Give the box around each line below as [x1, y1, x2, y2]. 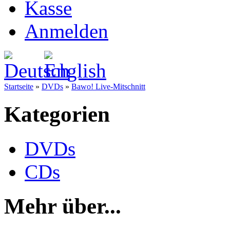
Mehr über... [4, 194, 121, 218]
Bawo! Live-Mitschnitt [71, 82, 145, 91]
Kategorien [4, 102, 110, 126]
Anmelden [25, 20, 108, 42]
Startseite [4, 82, 33, 91]
